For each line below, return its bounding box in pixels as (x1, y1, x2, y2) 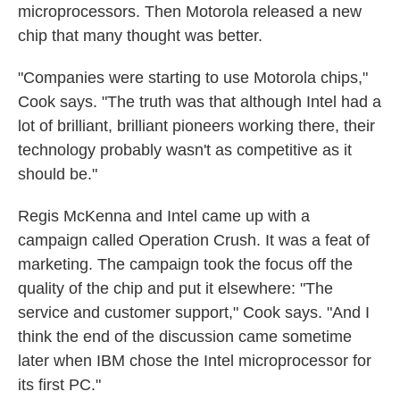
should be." (18, 165, 97, 183)
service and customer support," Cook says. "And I (18, 304, 370, 321)
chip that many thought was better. (18, 27, 262, 45)
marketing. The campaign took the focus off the (18, 255, 353, 273)
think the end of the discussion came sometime (18, 328, 352, 346)
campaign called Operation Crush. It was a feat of (18, 231, 370, 249)
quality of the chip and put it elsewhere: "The (18, 279, 333, 297)
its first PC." (18, 376, 101, 394)
